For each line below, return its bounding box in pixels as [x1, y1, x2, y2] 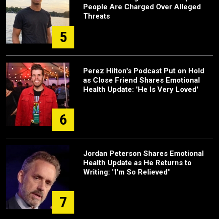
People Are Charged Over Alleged [83, 2, 201, 12]
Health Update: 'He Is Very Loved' [83, 85, 198, 94]
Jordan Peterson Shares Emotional [83, 149, 204, 158]
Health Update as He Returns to [83, 158, 192, 168]
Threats [83, 12, 110, 21]
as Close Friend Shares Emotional [83, 76, 200, 85]
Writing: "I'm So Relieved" [83, 168, 170, 177]
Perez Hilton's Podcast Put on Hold [83, 66, 204, 76]
